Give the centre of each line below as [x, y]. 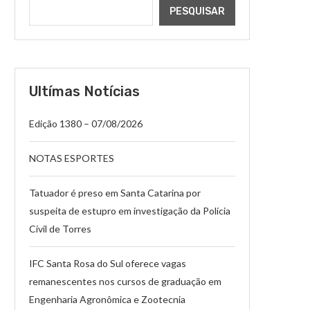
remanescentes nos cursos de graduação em [125, 281]
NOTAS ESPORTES [72, 158]
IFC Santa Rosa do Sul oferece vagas [108, 263]
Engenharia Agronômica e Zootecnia [107, 299]
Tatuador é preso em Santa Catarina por [115, 192]
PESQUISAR [197, 11]
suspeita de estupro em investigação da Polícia [130, 210]
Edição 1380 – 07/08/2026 [86, 123]
